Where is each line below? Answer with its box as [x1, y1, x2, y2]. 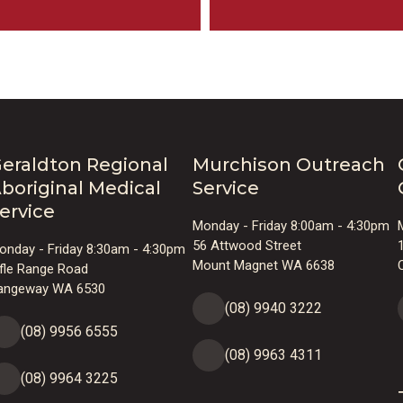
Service [193, 177, 259, 199]
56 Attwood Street [193, 237, 301, 254]
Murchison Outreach [193, 154, 385, 175]
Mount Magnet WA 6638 [193, 257, 335, 273]
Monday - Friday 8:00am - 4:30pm [193, 218, 390, 234]
